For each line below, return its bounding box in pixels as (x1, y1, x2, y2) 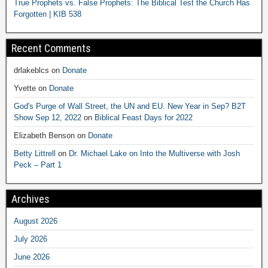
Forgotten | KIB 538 (14, 9, 81, 19)
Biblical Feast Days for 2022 (95, 112, 193, 122)
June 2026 (14, 252, 50, 261)
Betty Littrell (14, 148, 56, 158)
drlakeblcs (14, 65, 49, 75)
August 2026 (14, 216, 57, 226)
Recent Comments (11, 41, 91, 54)
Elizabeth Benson (14, 130, 75, 140)
